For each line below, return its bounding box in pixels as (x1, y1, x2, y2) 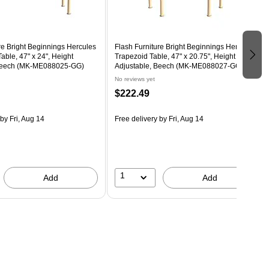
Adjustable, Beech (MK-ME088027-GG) (114, 61, 243, 70)
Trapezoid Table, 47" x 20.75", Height (114, 52, 235, 61)
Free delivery (114, 114, 157, 123)
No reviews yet (114, 75, 155, 82)
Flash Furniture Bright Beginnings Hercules (114, 42, 255, 51)
